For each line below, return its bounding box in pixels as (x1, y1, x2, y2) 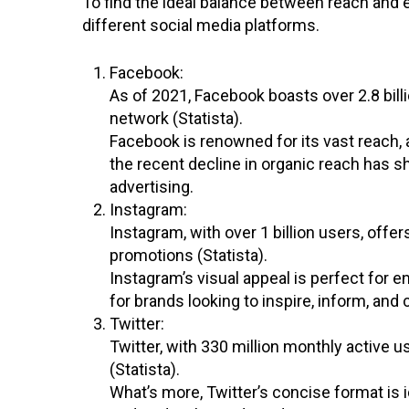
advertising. (110, 176, 194, 196)
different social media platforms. (82, 15, 320, 35)
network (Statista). (110, 108, 243, 128)
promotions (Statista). (110, 245, 267, 265)
